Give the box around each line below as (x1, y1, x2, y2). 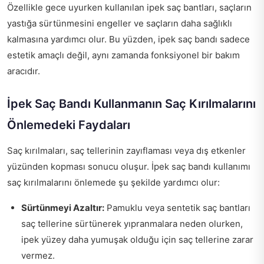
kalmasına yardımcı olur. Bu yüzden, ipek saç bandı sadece (7, 33, 250, 45)
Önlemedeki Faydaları (7, 117, 130, 132)
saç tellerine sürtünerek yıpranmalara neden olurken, (21, 217, 243, 229)
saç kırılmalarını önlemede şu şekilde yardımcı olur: (7, 176, 220, 188)
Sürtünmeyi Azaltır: (21, 202, 104, 213)
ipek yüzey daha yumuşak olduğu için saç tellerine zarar (21, 233, 253, 245)
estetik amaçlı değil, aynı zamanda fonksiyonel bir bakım (7, 49, 240, 61)
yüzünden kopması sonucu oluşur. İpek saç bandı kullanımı (7, 160, 250, 172)
